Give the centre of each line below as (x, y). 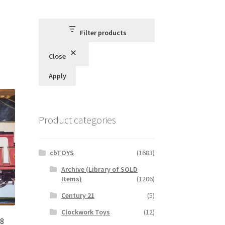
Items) (71, 179)
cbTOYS (62, 153)
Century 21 (78, 196)
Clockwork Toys (85, 212)
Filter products (103, 32)
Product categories (77, 120)
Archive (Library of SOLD (99, 170)
